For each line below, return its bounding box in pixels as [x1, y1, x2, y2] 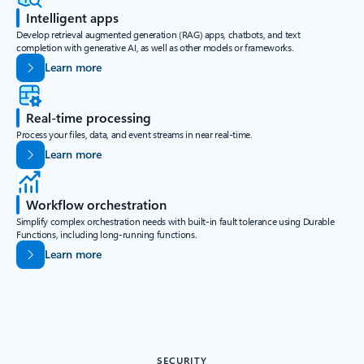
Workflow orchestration [26, 196, 167, 214]
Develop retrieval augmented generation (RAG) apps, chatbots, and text [16, 28, 301, 41]
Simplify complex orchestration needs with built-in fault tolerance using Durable [16, 214, 335, 228]
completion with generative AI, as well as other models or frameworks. [16, 41, 294, 54]
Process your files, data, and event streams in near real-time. [16, 128, 253, 141]
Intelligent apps [26, 9, 119, 27]
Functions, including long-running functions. [16, 227, 197, 241]
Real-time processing [26, 109, 151, 127]
